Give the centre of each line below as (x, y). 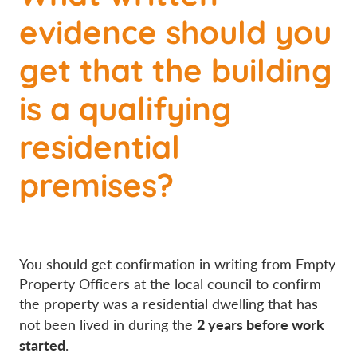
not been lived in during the (108, 325)
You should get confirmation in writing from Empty (177, 264)
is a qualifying (126, 107)
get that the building (176, 69)
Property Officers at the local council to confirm (170, 284)
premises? (96, 183)
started (42, 345)
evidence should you (175, 30)
